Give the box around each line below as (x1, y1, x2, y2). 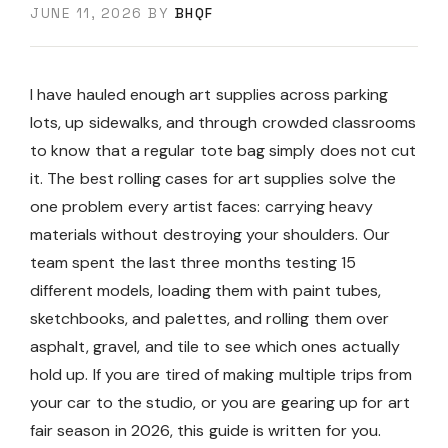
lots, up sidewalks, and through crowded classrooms (30, 111, 416, 133)
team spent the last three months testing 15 (30, 251, 357, 273)
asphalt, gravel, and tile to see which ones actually (30, 335, 400, 357)
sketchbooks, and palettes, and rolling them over (30, 307, 389, 329)
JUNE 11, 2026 (30, 4, 143, 22)
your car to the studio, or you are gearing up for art (30, 391, 410, 413)
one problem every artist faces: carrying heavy (30, 195, 373, 217)
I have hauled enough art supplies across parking (30, 83, 389, 105)
